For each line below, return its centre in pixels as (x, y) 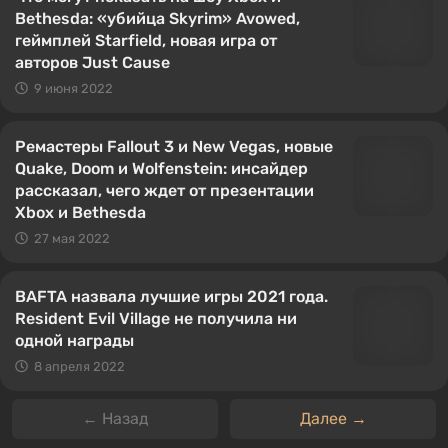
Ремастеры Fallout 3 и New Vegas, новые (174, 146)
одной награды (74, 340)
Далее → (333, 418)
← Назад (115, 418)
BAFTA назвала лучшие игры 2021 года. (171, 296)
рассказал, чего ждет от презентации (164, 190)
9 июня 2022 (73, 88)
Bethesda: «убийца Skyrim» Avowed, (157, 18)
